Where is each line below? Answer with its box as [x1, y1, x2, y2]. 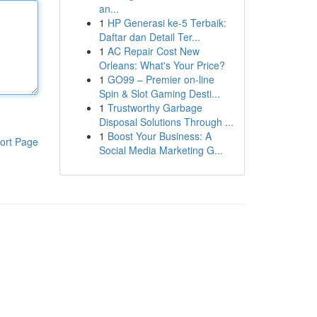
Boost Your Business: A [107, 129, 212, 143]
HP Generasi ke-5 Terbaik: [107, 16, 226, 30]
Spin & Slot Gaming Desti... [98, 86, 220, 100]
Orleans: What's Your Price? [98, 58, 225, 72]
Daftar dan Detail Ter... [98, 30, 200, 44]
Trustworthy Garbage [107, 100, 202, 115]
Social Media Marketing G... [98, 143, 223, 157]
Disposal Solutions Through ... [98, 115, 234, 129]
